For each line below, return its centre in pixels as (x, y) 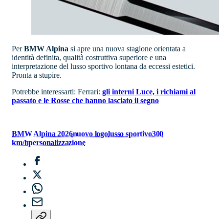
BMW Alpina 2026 (42, 134)
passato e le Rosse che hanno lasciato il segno (85, 101)
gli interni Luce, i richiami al (149, 92)
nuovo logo (90, 134)
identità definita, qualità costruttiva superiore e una (89, 58)
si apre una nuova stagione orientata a (127, 49)
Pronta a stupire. (37, 75)
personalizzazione (57, 143)
